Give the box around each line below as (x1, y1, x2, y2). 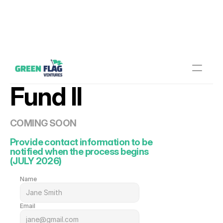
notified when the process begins (10, 145, 149, 157)
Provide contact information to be (10, 136, 153, 148)
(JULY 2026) (10, 155, 62, 167)
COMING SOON (10, 117, 77, 129)
